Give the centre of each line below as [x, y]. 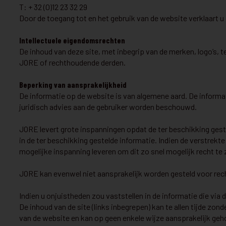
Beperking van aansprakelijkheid [73, 84]
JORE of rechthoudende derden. [72, 62]
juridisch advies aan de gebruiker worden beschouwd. [108, 107]
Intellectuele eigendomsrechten [72, 40]
